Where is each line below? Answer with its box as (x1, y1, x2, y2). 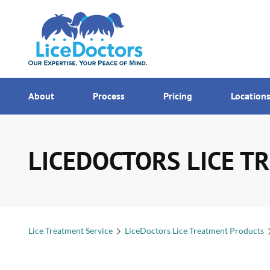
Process (93, 90, 127, 102)
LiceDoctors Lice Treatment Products (125, 225, 264, 236)
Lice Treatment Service (28, 225, 113, 236)
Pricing (163, 90, 195, 102)
